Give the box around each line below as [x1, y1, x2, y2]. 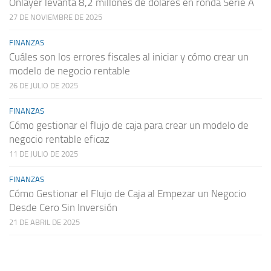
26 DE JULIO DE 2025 [9, 80, 78, 90]
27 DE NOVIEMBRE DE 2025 [9, 12, 102, 22]
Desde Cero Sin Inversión [9, 201, 117, 214]
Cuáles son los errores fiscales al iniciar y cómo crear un [9, 50, 249, 63]
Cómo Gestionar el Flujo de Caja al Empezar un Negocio [9, 187, 246, 200]
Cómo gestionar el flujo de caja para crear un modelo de [9, 119, 249, 131]
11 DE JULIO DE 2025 [9, 149, 78, 158]
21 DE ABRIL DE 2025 [9, 217, 80, 227]
